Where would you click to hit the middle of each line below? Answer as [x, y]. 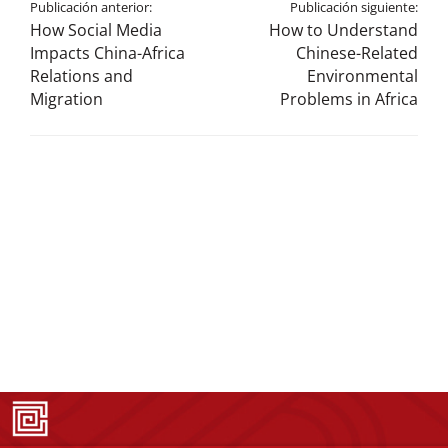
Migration [66, 99]
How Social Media [96, 30]
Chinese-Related [357, 53]
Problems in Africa [349, 99]
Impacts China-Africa [107, 53]
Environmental [362, 76]
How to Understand [343, 30]
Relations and [81, 76]
